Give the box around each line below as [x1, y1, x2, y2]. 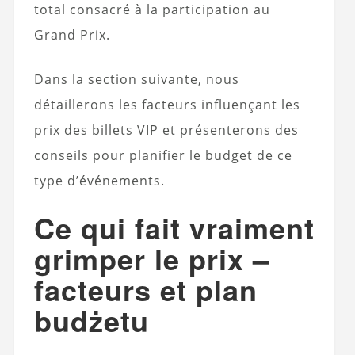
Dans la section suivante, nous [33, 70, 239, 88]
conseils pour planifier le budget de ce [33, 146, 292, 164]
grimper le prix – [33, 237, 269, 279]
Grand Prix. [33, 25, 110, 44]
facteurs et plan [33, 268, 258, 310]
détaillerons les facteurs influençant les [33, 95, 300, 113]
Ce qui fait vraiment [33, 206, 315, 248]
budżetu [33, 299, 149, 341]
